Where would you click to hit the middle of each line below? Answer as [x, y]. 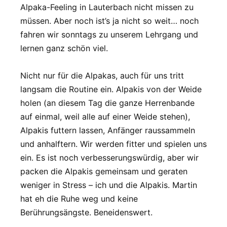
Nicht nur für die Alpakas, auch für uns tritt [102, 75]
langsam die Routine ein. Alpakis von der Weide [111, 89]
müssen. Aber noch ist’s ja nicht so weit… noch [109, 21]
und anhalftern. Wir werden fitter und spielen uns [113, 144]
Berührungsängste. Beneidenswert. [86, 212]
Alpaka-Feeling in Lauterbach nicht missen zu [107, 7]
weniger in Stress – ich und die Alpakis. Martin [109, 185]
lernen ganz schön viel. [64, 48]
